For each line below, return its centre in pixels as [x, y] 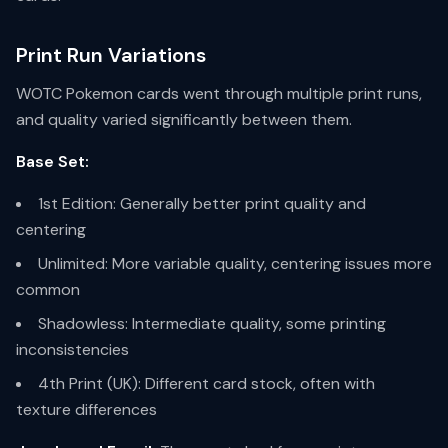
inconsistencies [72, 349]
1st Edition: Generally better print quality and [202, 203]
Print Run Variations [111, 55]
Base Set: [52, 161]
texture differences [86, 409]
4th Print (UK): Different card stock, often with [206, 383]
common [48, 289]
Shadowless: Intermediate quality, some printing [212, 323]
